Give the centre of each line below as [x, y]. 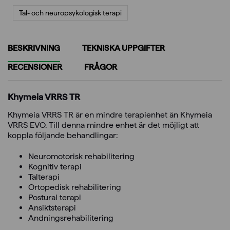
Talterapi [44, 177]
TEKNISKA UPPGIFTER [123, 48]
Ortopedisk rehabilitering [75, 187]
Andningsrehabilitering [71, 218]
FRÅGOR [101, 67]
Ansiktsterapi [52, 207]
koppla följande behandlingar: [63, 135]
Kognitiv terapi [55, 166]
